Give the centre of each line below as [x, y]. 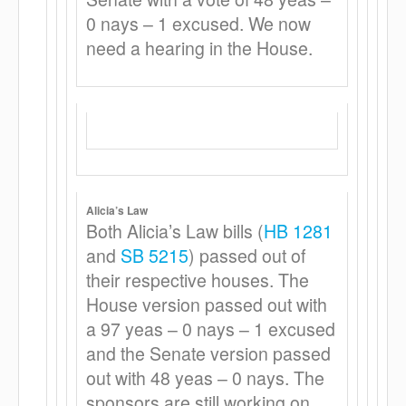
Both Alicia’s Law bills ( [175, 231]
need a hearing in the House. [199, 48]
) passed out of [247, 256]
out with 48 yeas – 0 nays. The [205, 378]
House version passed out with [207, 304]
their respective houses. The [198, 280]
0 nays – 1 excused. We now [198, 24]
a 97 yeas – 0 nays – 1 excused [211, 329]
